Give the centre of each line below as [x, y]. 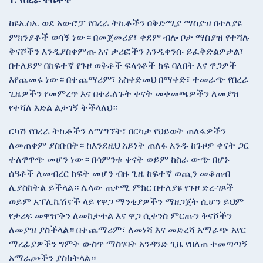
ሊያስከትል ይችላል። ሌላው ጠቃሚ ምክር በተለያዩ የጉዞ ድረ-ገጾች [121, 187]
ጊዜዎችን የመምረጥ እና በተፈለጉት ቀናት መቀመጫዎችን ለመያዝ [124, 93]
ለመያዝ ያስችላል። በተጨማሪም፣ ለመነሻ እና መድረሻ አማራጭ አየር [127, 230]
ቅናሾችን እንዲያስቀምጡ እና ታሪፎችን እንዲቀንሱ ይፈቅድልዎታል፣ [126, 51]
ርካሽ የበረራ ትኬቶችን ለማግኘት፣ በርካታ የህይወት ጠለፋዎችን [117, 131]
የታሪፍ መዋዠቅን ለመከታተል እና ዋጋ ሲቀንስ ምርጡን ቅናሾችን [120, 215]
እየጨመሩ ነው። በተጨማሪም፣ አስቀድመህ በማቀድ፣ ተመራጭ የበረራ [129, 79]
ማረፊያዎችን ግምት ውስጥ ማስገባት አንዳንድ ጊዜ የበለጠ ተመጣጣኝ [128, 244]
